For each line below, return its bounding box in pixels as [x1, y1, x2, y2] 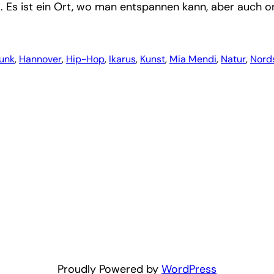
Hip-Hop [66, 53, 105, 65]
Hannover [19, 53, 62, 65]
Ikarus [109, 53, 136, 65]
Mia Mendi [169, 53, 217, 65]
